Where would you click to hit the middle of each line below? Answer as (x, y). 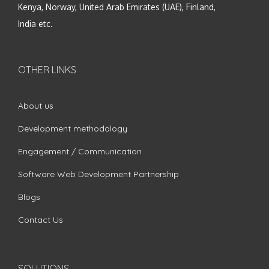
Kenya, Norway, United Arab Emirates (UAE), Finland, (117, 7)
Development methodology (73, 128)
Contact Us (41, 219)
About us (36, 105)
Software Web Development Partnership (98, 174)
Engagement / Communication (80, 151)
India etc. (35, 23)
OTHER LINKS (47, 69)
